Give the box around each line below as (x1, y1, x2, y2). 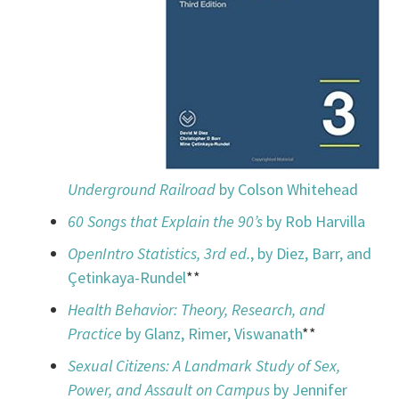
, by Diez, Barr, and (250, 243, 372, 265)
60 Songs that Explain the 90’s (68, 211, 264, 232)
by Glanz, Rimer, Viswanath (122, 323, 303, 345)
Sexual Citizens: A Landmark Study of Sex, (68, 355, 341, 377)
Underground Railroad (68, 179, 216, 200)
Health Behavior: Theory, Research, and (68, 299, 326, 321)
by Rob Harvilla (263, 211, 366, 232)
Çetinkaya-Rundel (68, 267, 187, 289)
